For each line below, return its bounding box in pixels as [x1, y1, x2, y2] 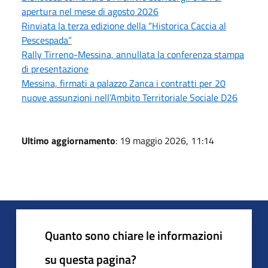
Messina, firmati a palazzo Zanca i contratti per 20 [22, 75, 226, 90]
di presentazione [22, 61, 89, 76]
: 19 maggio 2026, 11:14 [115, 133, 214, 148]
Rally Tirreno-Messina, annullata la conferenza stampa [22, 47, 244, 62]
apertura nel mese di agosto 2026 [22, 4, 159, 19]
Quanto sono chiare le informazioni [45, 226, 223, 245]
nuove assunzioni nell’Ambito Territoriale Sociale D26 [22, 90, 237, 105]
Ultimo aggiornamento [22, 133, 115, 148]
